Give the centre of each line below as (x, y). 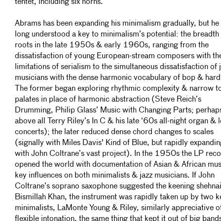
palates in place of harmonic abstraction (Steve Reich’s (108, 100)
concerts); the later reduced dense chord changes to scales (114, 132)
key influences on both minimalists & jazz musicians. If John (115, 176)
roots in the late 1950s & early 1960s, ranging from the (112, 45)
